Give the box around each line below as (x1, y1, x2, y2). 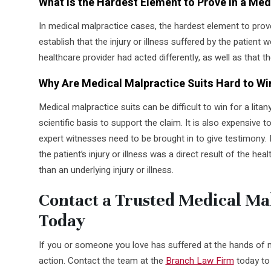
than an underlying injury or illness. (38, 163, 174, 177)
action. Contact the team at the (38, 253, 166, 267)
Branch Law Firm (165, 253, 234, 267)
